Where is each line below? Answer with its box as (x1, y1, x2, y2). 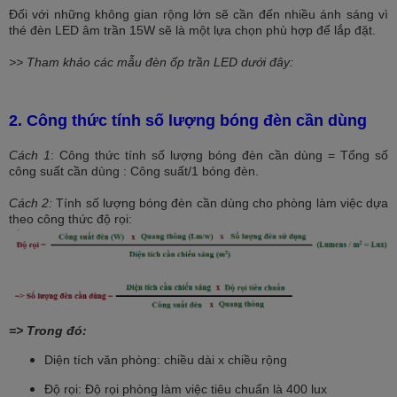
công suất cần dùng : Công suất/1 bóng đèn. (9, 163, 259, 178)
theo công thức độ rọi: (9, 211, 132, 226)
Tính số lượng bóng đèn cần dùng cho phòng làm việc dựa (52, 195, 389, 210)
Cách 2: (9, 195, 53, 210)
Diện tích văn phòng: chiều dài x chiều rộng (44, 352, 287, 367)
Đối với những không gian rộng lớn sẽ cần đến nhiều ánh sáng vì (9, 6, 388, 21)
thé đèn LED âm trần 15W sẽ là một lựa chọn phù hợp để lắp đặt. (9, 22, 376, 37)
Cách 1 (9, 147, 51, 162)
